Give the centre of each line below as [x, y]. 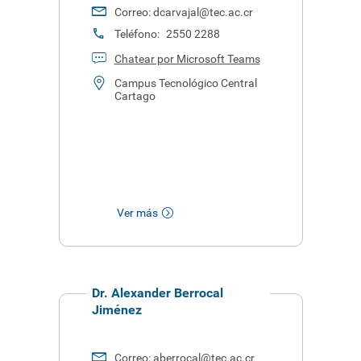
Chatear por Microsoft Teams [187, 59]
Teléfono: [138, 34]
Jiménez [116, 310]
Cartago [135, 96]
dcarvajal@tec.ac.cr [203, 12]
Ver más [137, 213]
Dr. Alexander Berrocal [157, 293]
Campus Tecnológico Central [185, 83]
